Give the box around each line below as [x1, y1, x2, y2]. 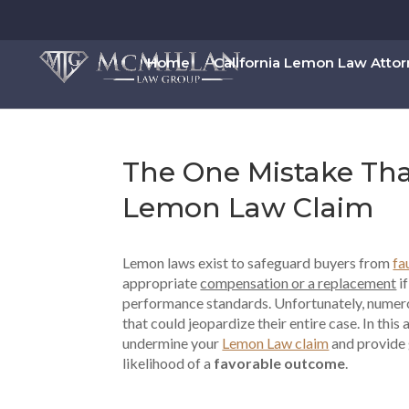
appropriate [122, 274, 201, 291]
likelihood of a [122, 354, 215, 372]
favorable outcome [214, 354, 346, 372]
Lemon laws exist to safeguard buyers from [122, 254, 393, 271]
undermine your [122, 334, 223, 351]
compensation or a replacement [200, 274, 397, 291]
